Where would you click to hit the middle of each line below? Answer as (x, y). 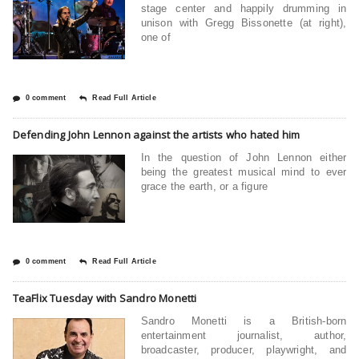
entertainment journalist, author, (244, 335)
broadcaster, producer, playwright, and (244, 349)
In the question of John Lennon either (244, 157)
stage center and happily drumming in (244, 8)
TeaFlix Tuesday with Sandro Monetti (105, 298)
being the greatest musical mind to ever (244, 171)
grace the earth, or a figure (204, 186)
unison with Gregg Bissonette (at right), (244, 22)
